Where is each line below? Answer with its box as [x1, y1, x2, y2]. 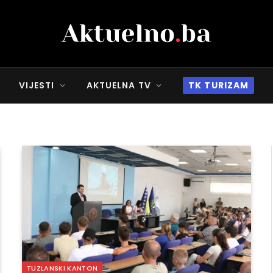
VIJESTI [18, 79, 55, 91]
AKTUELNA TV [86, 79, 151, 91]
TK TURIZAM [188, 79, 249, 91]
